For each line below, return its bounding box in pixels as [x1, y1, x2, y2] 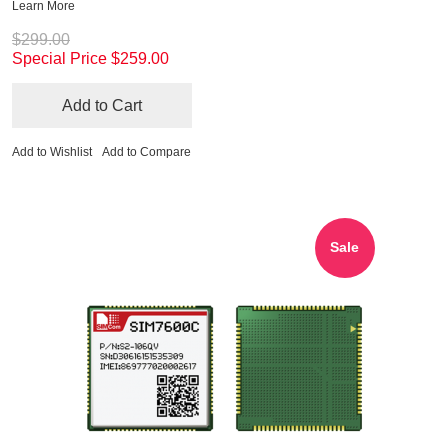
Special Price [12, 49, 107, 67]
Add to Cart [62, 96, 142, 114]
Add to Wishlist [12, 144, 92, 159]
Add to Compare [102, 144, 191, 159]
